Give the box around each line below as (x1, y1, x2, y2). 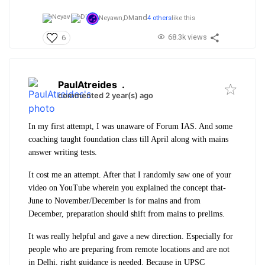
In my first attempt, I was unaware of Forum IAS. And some (28, 121, 232, 131)
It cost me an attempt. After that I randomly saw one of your (28, 170, 231, 179)
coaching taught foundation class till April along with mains (28, 134, 228, 144)
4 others (147, 14, 172, 22)
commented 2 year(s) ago (58, 90, 153, 100)
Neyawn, (99, 14, 124, 22)
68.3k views (167, 32, 207, 41)
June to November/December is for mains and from (28, 196, 201, 205)
